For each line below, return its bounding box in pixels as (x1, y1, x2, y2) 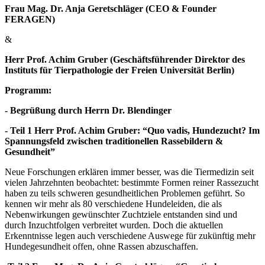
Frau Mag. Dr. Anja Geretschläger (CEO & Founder (5, 4, 216, 14)
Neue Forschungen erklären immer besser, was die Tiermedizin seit (5, 167, 254, 177)
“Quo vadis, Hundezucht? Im (143, 125, 260, 136)
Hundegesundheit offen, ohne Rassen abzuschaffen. (5, 241, 198, 252)
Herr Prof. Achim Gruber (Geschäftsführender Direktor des (5, 54, 245, 65)
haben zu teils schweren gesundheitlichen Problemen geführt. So (5, 188, 245, 199)
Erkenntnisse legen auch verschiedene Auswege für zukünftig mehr (5, 231, 256, 241)
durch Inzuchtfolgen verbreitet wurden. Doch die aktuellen (5, 220, 223, 231)
